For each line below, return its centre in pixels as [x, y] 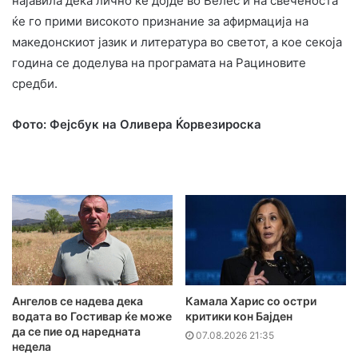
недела [32, 347]
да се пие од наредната [76, 332]
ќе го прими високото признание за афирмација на [160, 21]
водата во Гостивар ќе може [92, 316]
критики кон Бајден [239, 316]
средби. [35, 83]
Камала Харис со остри [251, 301]
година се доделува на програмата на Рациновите [159, 62]
